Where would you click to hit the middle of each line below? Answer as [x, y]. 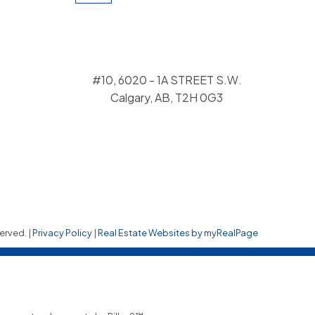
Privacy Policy [63, 232]
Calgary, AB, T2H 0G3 [167, 97]
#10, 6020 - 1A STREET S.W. [167, 79]
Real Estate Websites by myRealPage [178, 232]
